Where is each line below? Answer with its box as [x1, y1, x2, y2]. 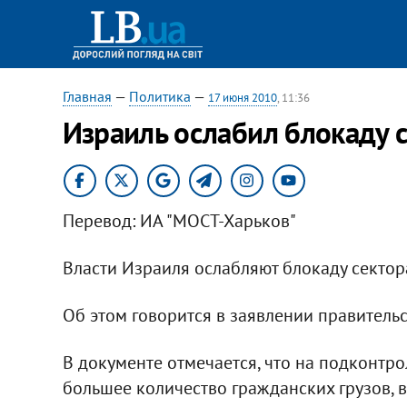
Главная [62, 87, 112, 105]
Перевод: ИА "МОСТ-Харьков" [62, 208, 296, 233]
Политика [128, 87, 191, 105]
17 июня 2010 [207, 90, 277, 105]
